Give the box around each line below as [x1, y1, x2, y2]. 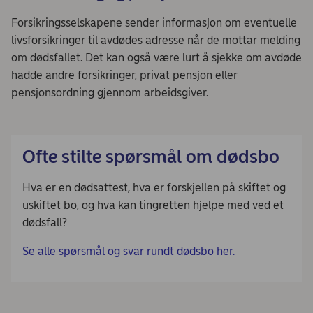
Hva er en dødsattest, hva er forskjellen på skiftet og [22, 180, 286, 194]
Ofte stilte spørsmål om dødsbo [22, 145, 279, 168]
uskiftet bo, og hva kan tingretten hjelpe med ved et [22, 198, 284, 212]
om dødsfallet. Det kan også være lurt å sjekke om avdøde [11, 50, 302, 64]
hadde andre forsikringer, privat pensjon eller [11, 68, 238, 82]
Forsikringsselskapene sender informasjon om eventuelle [11, 15, 297, 29]
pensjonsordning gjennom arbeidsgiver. [11, 85, 208, 99]
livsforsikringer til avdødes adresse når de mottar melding [11, 33, 300, 47]
